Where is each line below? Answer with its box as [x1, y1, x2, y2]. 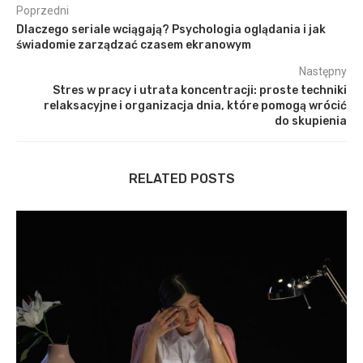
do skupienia [275, 113, 347, 128]
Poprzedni [16, 3, 69, 17]
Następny [299, 64, 347, 78]
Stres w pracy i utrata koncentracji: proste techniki [53, 83, 347, 97]
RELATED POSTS [128, 170, 235, 186]
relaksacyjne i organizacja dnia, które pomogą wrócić [44, 98, 347, 113]
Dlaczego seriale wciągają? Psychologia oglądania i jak [16, 22, 326, 36]
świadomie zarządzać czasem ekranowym [16, 37, 251, 52]
